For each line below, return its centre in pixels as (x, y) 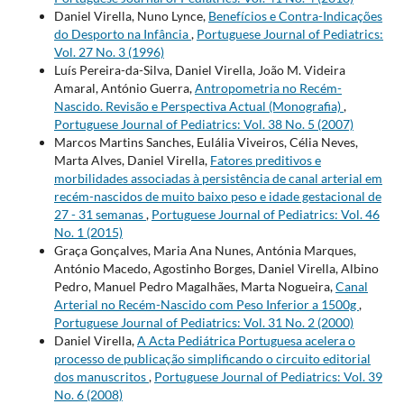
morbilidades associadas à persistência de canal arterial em (218, 179)
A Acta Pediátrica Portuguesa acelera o (246, 341)
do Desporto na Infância (122, 34)
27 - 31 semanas (100, 215)
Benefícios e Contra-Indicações (295, 16)
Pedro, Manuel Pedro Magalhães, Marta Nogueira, (194, 287)
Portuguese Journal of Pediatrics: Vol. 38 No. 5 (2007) (203, 124)
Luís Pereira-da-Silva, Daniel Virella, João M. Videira (199, 70)
